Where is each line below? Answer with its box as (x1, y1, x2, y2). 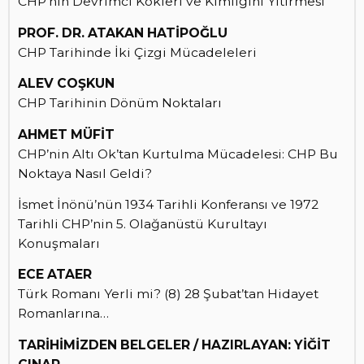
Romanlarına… (18, 305, 109, 322)
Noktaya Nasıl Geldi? (18, 165, 152, 181)
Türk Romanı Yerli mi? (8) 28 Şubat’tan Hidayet (18, 286, 318, 302)
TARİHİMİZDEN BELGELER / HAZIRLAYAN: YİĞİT (18, 336, 331, 353)
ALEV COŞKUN (18, 76, 115, 92)
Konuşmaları (18, 236, 100, 252)
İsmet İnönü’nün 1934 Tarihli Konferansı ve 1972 (18, 197, 318, 213)
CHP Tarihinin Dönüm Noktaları (18, 95, 222, 111)
